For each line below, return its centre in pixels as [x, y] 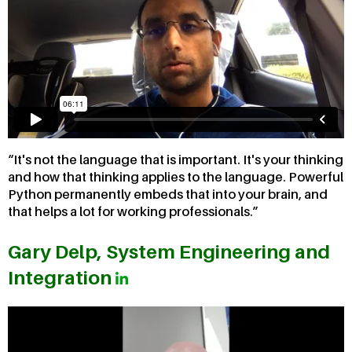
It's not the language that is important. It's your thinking [178, 160]
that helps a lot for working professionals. [130, 212]
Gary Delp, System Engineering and [169, 252]
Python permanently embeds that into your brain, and [168, 194]
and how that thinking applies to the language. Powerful [176, 177]
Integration [62, 278]
